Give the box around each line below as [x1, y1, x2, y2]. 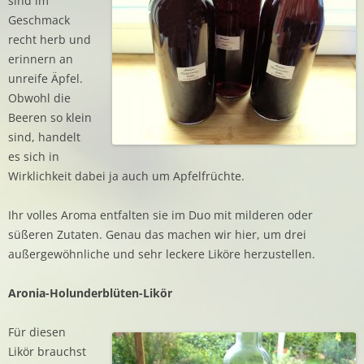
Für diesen [8, 323, 66, 340]
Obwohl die [8, 89, 71, 106]
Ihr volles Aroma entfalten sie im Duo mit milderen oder [8, 206, 313, 223]
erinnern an [8, 50, 73, 67]
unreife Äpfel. [8, 70, 83, 86]
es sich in [8, 148, 59, 164]
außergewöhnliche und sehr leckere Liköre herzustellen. [8, 245, 318, 262]
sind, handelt [8, 128, 80, 145]
